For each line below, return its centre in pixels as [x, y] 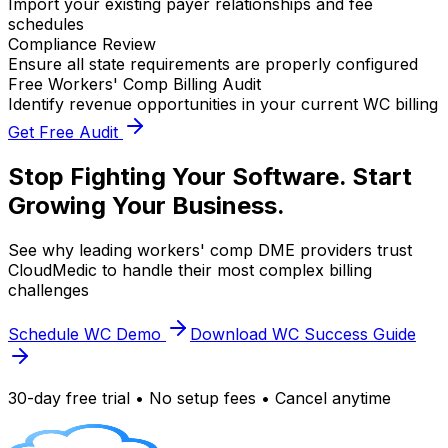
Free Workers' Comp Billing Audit [134, 84]
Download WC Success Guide [303, 334]
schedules [46, 24]
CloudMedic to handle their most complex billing [190, 270]
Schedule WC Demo [87, 334]
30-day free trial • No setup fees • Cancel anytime [199, 398]
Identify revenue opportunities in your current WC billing [223, 104]
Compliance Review [82, 44]
